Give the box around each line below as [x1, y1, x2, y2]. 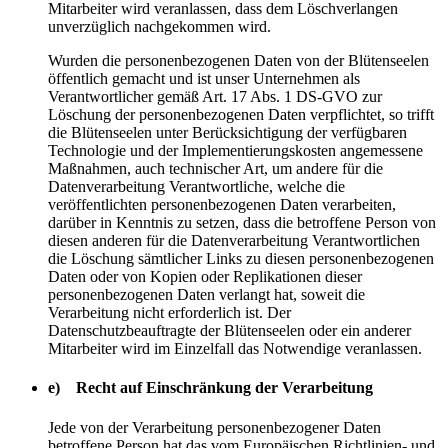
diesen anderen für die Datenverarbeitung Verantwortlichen [48, 232, 420, 250]
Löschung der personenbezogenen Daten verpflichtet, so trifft [48, 106, 434, 124]
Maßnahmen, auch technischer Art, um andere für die [48, 160, 383, 178]
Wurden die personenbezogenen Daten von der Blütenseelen [48, 52, 429, 70]
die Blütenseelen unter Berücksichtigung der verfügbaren [48, 124, 407, 142]
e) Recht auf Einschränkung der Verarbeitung [48, 379, 373, 397]
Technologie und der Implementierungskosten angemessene [48, 142, 423, 160]
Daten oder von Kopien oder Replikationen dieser [48, 268, 362, 286]
